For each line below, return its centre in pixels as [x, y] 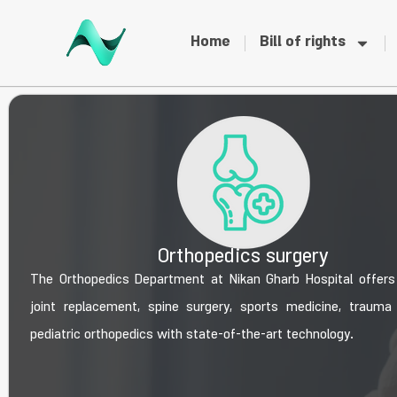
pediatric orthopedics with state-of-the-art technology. [192, 336]
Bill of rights [302, 43]
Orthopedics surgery [244, 259]
